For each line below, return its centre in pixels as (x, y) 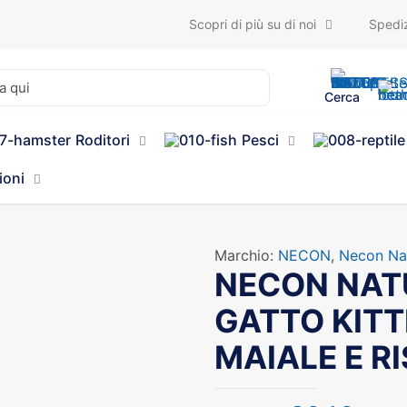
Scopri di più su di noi (252, 24)
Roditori (103, 140)
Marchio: (246, 255)
